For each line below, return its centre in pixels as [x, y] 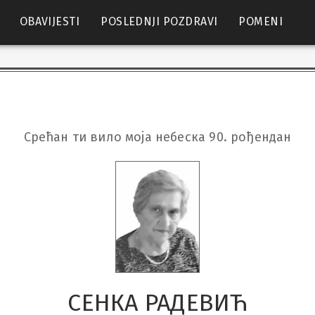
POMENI [261, 21]
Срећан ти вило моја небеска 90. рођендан [157, 137]
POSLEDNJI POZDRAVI [159, 21]
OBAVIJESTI [50, 21]
